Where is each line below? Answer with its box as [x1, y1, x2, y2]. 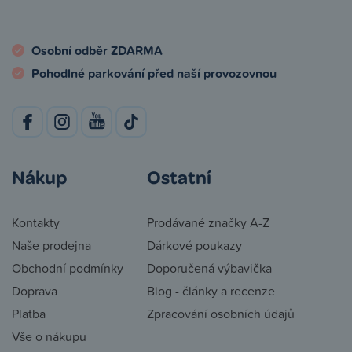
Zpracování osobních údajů [147, 305, 295, 322]
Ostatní [147, 164, 211, 189]
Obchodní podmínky [12, 259, 123, 277]
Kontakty [12, 214, 60, 231]
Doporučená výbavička [147, 259, 272, 277]
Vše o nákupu [12, 328, 86, 345]
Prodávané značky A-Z [147, 214, 269, 231]
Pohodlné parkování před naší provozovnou [31, 64, 277, 82]
